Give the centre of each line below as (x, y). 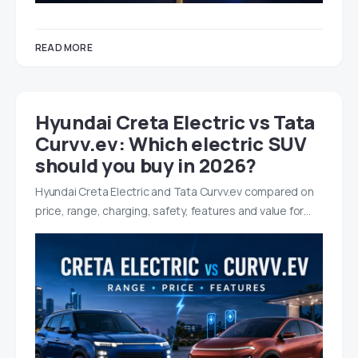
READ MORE (64, 47)
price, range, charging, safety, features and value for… (173, 210)
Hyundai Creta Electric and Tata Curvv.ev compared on (175, 191)
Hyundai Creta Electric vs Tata (175, 121)
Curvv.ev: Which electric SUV (171, 143)
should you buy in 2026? (146, 165)
